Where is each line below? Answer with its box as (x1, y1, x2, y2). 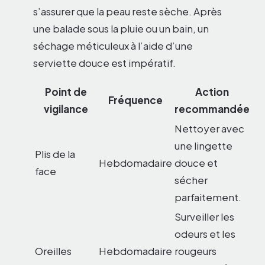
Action (195, 85, 229, 99)
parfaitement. (174, 190, 241, 204)
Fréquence (108, 93, 163, 107)
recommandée (174, 102, 250, 116)
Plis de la (35, 147, 75, 161)
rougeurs (174, 244, 216, 258)
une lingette (174, 139, 232, 153)
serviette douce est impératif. (33, 56, 176, 70)
